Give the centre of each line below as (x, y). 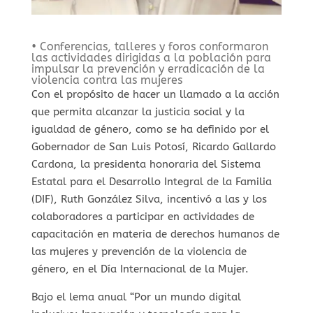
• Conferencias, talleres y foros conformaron (150, 46)
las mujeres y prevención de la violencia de (139, 251)
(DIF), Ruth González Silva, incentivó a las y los (149, 199)
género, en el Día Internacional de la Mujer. (140, 269)
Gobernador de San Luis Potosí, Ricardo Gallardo (153, 146)
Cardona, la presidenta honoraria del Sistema (146, 164)
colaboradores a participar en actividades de (143, 216)
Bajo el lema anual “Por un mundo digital (136, 297)
